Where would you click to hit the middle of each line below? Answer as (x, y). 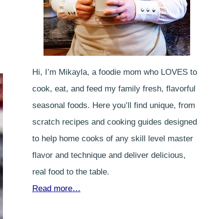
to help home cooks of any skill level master (112, 139)
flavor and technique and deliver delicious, (109, 155)
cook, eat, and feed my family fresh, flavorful (114, 89)
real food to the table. (71, 172)
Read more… (56, 188)
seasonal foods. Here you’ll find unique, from (113, 105)
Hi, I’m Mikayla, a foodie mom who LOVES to (114, 72)
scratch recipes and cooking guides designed (114, 122)
